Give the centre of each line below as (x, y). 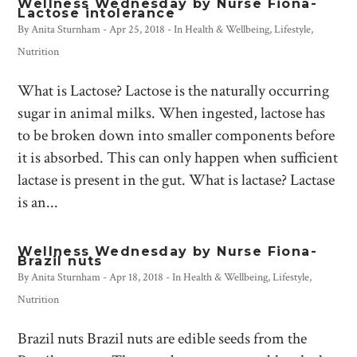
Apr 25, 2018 (137, 29)
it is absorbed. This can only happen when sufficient (178, 158)
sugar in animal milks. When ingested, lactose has (172, 113)
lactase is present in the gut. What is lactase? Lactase (177, 180)
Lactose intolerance (97, 13)
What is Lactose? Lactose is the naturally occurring (174, 91)
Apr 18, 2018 (137, 277)
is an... (38, 202)
